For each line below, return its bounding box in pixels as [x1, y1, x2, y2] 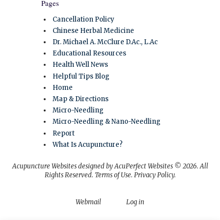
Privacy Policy [134, 170, 174, 179]
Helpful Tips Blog [53, 72, 110, 81]
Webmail [76, 197, 101, 206]
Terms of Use [94, 170, 131, 179]
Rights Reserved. [44, 170, 95, 179]
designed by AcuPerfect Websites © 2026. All [76, 162, 208, 170]
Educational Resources [53, 49, 126, 58]
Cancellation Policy [53, 15, 114, 24]
